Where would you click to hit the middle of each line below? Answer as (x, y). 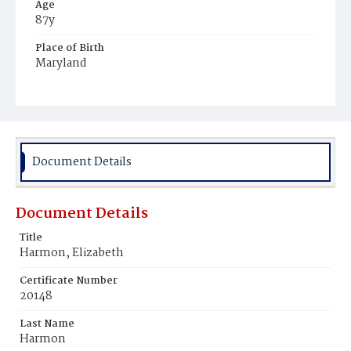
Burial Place (66, 91)
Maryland (61, 63)
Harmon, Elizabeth (72, 253)
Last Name (47, 324)
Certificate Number (69, 281)
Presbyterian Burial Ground (108, 108)
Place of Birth (70, 48)
